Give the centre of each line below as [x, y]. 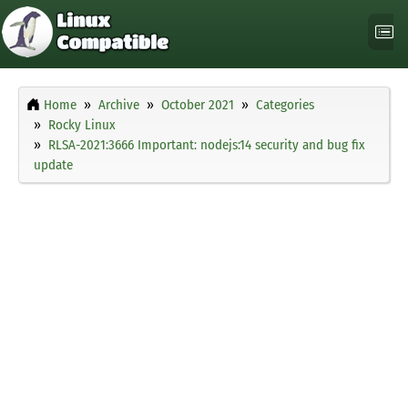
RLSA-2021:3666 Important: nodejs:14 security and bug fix [207, 145]
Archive [119, 105]
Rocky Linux [82, 125]
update [53, 165]
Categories [285, 105]
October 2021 [198, 105]
